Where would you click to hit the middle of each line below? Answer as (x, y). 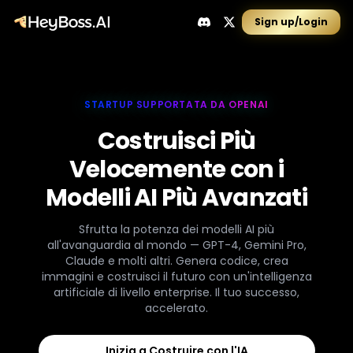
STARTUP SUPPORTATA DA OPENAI (176, 104)
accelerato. (176, 308)
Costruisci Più (176, 141)
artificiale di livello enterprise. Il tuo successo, (176, 292)
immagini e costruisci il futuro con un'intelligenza (176, 277)
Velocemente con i (176, 169)
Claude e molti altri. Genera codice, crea (176, 261)
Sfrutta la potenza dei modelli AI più (176, 229)
